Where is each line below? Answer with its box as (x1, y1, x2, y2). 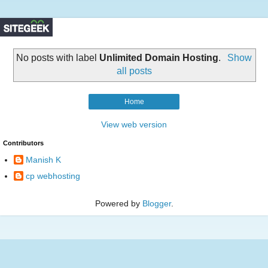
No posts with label (16, 52, 100, 63)
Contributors (3, 139, 44, 147)
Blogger (142, 198, 171, 208)
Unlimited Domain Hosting (99, 52, 219, 63)
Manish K (26, 155, 61, 165)
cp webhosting (26, 171, 80, 181)
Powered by (95, 198, 142, 208)
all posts (116, 65, 152, 76)
